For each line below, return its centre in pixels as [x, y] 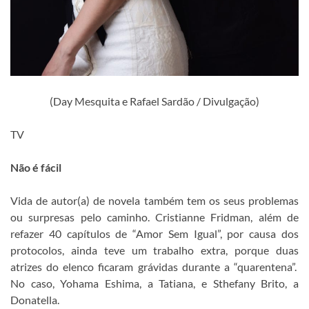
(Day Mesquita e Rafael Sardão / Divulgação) [154, 101]
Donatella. [35, 300]
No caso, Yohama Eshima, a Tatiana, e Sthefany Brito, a [154, 283]
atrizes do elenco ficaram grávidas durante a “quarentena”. [154, 267]
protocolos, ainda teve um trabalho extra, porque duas [154, 250]
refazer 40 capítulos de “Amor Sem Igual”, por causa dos [154, 233]
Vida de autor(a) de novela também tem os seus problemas [154, 200]
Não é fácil [36, 167]
